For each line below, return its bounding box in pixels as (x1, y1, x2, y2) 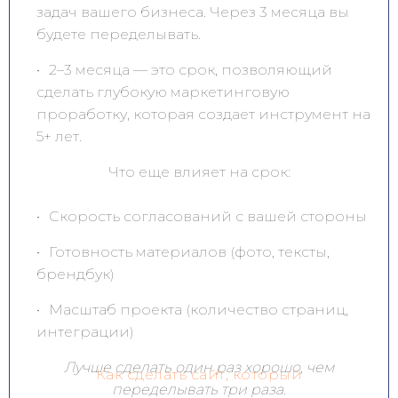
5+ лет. (36, 128, 82, 146)
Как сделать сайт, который (95, 366, 303, 384)
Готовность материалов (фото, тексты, (49, 243, 330, 261)
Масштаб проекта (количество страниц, (49, 301, 348, 319)
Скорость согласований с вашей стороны (49, 208, 367, 226)
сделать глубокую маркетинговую (36, 84, 290, 101)
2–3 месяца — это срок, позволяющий (49, 61, 332, 79)
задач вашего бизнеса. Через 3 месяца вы (36, 4, 349, 21)
